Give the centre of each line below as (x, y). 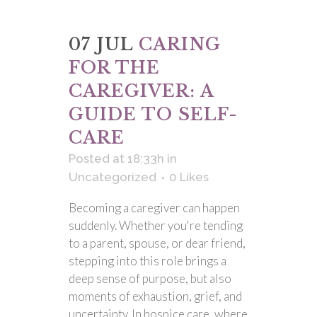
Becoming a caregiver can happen (154, 208)
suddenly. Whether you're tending (156, 225)
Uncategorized (113, 177)
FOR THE (114, 68)
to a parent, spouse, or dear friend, (157, 243)
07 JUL (101, 44)
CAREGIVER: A (141, 91)
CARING (180, 44)
